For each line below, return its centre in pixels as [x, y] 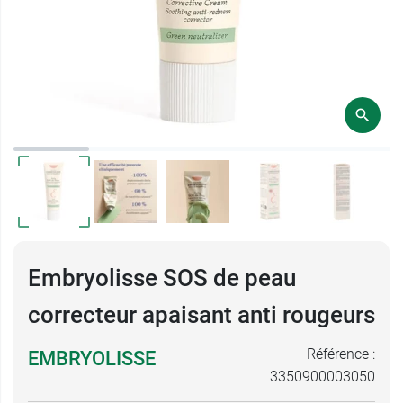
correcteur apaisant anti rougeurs [201, 315]
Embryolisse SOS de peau [162, 278]
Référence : [341, 354]
